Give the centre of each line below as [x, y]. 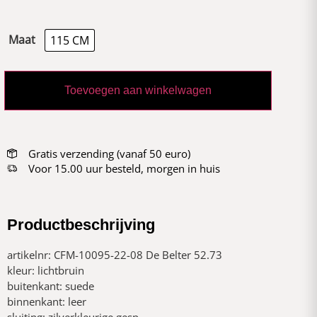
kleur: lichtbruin [46, 271]
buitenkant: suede [51, 286]
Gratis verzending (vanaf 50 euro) [109, 154]
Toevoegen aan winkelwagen [138, 90]
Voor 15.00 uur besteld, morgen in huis [124, 169]
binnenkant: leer [47, 302]
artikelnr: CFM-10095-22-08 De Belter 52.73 [115, 255]
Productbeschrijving [81, 225]
